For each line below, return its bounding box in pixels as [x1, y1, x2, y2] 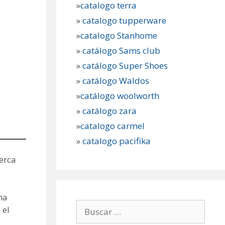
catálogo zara [82, 105, 137, 117]
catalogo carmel [80, 120, 147, 132]
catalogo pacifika [80, 135, 151, 147]
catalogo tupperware [82, 15, 166, 27]
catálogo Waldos [82, 75, 151, 87]
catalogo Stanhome [80, 30, 157, 42]
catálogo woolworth [80, 90, 159, 102]
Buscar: [76, 200, 105, 212]
